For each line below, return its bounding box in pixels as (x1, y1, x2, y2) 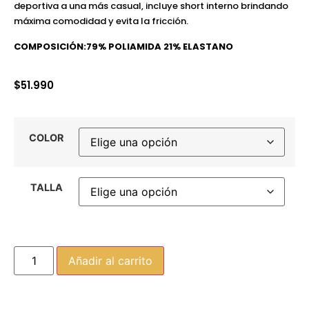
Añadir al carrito (68, 253, 153, 268)
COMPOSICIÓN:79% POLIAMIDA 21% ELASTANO (14, 39, 235, 53)
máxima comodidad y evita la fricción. (14, 14, 188, 28)
